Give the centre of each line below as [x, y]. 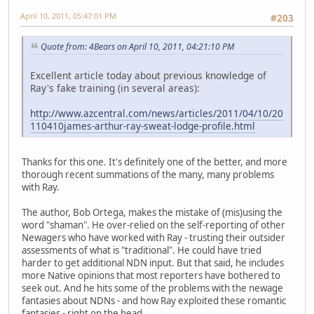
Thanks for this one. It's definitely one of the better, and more [155, 162]
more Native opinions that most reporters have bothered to [151, 275]
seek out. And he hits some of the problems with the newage [152, 288]
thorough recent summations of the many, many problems [148, 174]
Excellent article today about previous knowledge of [148, 75]
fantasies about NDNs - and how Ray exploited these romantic [154, 300]
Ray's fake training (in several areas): [115, 88]
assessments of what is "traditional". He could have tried [142, 250]
